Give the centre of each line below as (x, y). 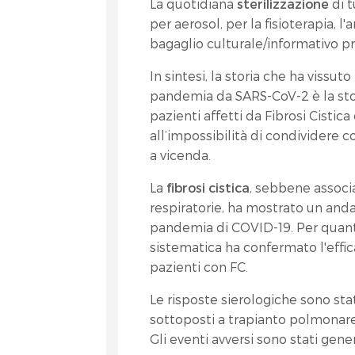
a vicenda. (181, 155)
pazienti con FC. (199, 267)
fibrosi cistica (207, 187)
